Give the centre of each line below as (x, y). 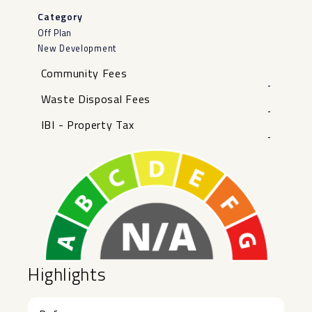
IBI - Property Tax (87, 124)
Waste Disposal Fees (96, 99)
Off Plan (55, 33)
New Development (77, 48)
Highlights (67, 275)
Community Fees (84, 73)
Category (61, 16)
